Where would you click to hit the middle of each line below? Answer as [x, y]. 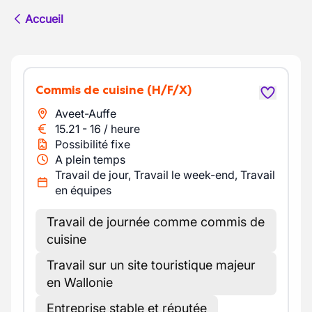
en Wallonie [80, 282]
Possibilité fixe [93, 144]
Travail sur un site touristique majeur [151, 265]
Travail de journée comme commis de [156, 222]
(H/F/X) [169, 90]
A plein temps [90, 159]
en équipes [83, 190]
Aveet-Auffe [86, 114]
